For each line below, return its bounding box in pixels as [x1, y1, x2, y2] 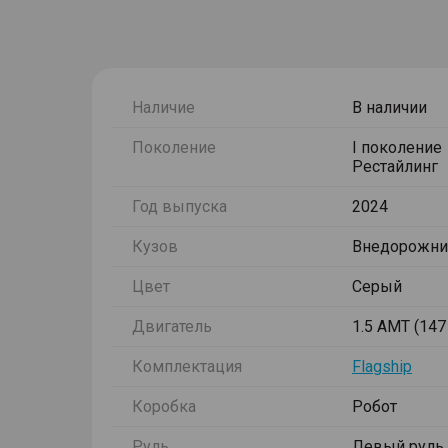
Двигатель [132, 317, 212, 336]
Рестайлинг [352, 157, 438, 176]
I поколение [352, 138, 442, 157]
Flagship [352, 357, 412, 376]
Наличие [132, 98, 195, 117]
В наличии [352, 98, 427, 117]
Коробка [132, 397, 196, 416]
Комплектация [132, 357, 242, 376]
